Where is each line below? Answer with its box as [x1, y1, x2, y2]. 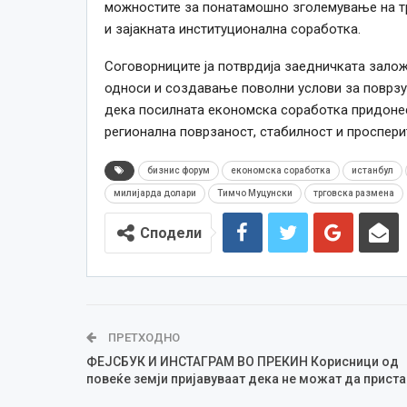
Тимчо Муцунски [216, 187, 293, 198]
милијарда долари [113, 187, 196, 198]
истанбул [351, 164, 393, 175]
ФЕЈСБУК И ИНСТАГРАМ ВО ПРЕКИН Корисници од [85, 353, 399, 369]
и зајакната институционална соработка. [104, 20, 361, 37]
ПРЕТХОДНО [104, 330, 180, 344]
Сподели [139, 223, 202, 242]
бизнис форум [146, 164, 210, 175]
